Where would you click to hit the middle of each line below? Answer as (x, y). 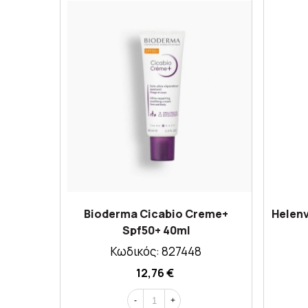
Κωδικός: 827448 (156, 251)
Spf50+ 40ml (156, 230)
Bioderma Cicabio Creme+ (156, 214)
